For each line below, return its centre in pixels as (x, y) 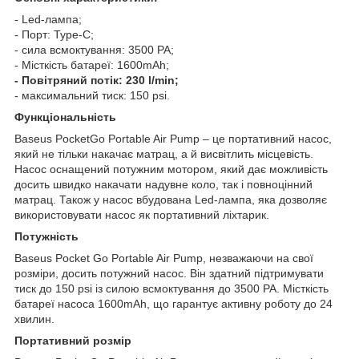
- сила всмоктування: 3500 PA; (94, 49)
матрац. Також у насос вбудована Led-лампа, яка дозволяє (171, 199)
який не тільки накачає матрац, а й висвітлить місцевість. (164, 153)
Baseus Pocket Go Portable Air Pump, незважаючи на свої (164, 258)
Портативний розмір (73, 340)
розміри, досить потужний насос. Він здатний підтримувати (169, 273)
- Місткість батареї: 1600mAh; (92, 65)
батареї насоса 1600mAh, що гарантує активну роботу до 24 (173, 303)
